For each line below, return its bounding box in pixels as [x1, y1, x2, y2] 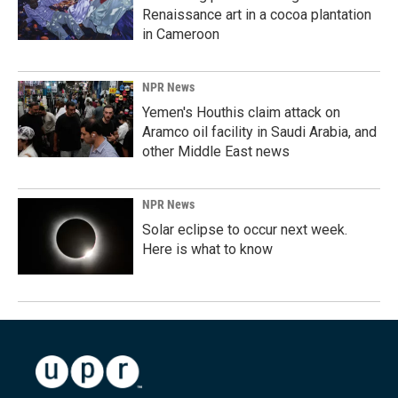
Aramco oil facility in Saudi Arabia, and [142, 123, 377, 140]
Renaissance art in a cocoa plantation [142, 6, 371, 23]
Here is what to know [142, 241, 273, 258]
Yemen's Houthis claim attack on [142, 104, 340, 121]
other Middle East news [142, 143, 290, 160]
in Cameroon [142, 26, 219, 43]
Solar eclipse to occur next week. [142, 221, 347, 238]
